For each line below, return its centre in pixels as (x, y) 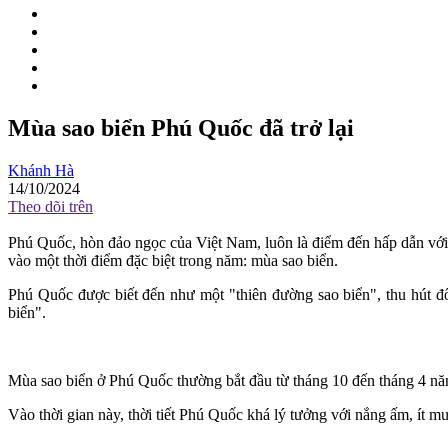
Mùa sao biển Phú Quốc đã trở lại (181, 128)
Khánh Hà (41, 170)
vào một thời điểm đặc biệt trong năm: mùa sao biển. (173, 260)
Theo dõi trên (50, 206)
